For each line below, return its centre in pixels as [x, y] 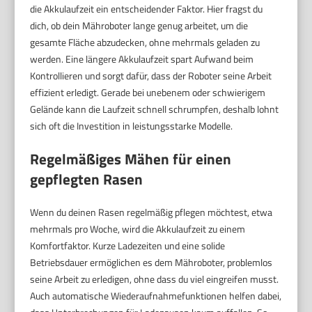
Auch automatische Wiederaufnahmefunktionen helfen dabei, [156, 295]
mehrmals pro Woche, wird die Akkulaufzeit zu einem [138, 228]
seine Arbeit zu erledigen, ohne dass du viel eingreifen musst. [155, 279]
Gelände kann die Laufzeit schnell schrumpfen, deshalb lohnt [155, 109]
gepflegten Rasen [87, 179]
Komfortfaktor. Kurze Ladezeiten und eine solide [128, 245]
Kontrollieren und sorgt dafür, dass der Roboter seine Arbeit [151, 75]
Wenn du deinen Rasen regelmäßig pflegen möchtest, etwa [151, 212]
